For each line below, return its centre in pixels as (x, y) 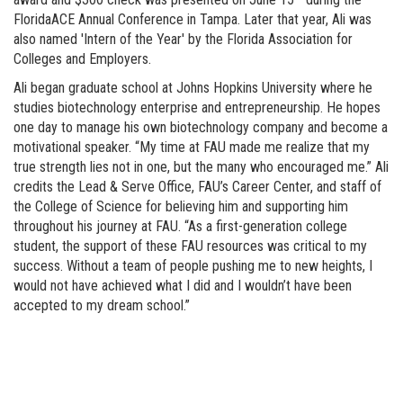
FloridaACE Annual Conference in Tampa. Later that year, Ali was (193, 20)
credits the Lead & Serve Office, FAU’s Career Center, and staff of (197, 187)
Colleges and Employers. (82, 59)
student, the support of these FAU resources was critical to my (190, 246)
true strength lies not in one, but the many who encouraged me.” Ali (201, 167)
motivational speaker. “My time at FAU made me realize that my (192, 148)
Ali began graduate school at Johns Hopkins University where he (193, 88)
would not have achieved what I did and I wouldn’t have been (183, 286)
